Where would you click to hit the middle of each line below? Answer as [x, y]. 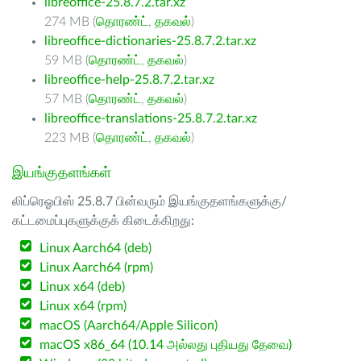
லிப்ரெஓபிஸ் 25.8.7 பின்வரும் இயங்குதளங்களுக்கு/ [149, 201]
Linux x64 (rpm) [83, 306]
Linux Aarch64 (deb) [96, 248]
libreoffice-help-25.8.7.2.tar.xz [129, 80]
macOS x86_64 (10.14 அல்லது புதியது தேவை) [166, 345]
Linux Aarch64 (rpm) [97, 268]
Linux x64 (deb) [83, 287]
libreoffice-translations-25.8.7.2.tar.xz [151, 118]
